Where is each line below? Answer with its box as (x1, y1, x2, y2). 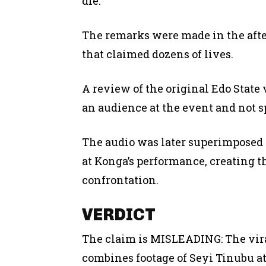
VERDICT (82, 204, 156, 224)
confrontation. (82, 172, 159, 187)
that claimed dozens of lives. (82, 46, 233, 61)
